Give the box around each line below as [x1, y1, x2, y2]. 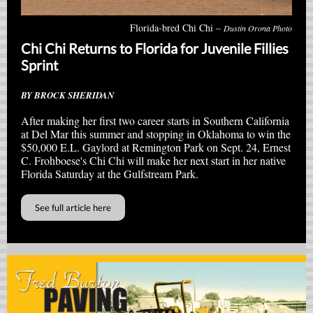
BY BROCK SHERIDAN [21, 89, 114, 101]
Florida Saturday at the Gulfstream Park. [21, 166, 198, 181]
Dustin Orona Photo [224, 22, 292, 34]
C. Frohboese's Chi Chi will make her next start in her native [21, 153, 286, 168]
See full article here [35, 202, 111, 213]
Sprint [21, 56, 58, 73]
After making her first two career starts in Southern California [21, 113, 289, 128]
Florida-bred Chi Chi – [130, 21, 224, 34]
